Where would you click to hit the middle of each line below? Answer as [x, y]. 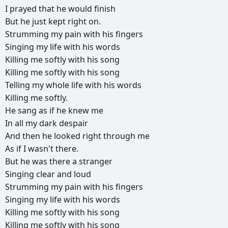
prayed [24, 9]
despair [74, 123]
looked [68, 136]
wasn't [42, 149]
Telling [19, 85]
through [120, 136]
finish [105, 9]
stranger [96, 162]
